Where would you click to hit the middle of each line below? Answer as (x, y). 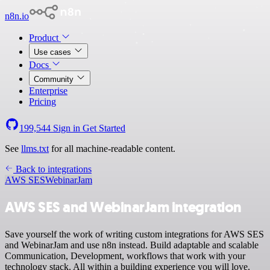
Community (55, 79)
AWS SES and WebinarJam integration (123, 207)
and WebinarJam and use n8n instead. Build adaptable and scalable (132, 245)
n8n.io (17, 16)
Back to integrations (52, 169)
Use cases (54, 52)
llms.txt (35, 149)
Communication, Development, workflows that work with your (125, 256)
